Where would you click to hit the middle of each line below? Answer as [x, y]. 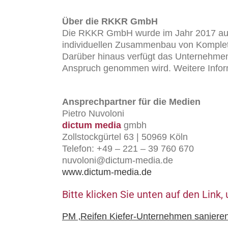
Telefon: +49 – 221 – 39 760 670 [128, 148]
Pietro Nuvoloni [93, 113]
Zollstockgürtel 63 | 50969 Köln [125, 137]
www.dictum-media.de [107, 172]
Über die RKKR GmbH [110, 21]
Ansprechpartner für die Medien [131, 102]
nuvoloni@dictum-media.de [117, 160]
